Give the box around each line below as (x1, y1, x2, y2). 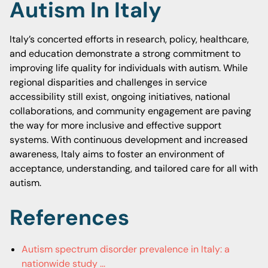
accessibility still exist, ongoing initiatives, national (10, 90, 230, 103)
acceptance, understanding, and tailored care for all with (10, 162, 258, 175)
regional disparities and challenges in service (10, 76, 207, 89)
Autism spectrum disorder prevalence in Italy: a (22, 243, 230, 255)
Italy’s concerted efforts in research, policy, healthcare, (10, 33, 249, 45)
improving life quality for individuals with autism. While (10, 62, 248, 74)
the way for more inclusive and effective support (10, 119, 221, 132)
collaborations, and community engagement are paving (10, 105, 251, 117)
